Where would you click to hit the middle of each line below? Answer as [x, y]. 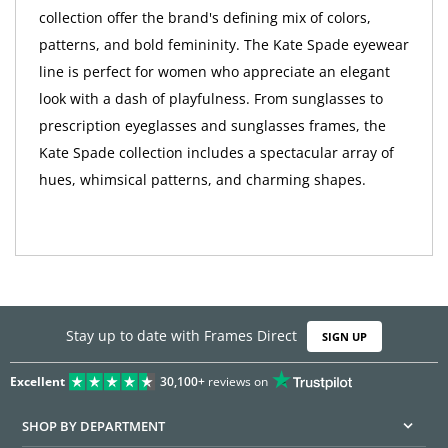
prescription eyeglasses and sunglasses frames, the [212, 125]
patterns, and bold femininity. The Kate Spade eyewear [223, 44]
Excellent [37, 381]
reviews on [236, 381]
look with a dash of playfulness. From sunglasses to [210, 98]
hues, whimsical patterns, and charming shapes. [202, 179]
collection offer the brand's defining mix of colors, [204, 17]
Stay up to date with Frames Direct [181, 336]
